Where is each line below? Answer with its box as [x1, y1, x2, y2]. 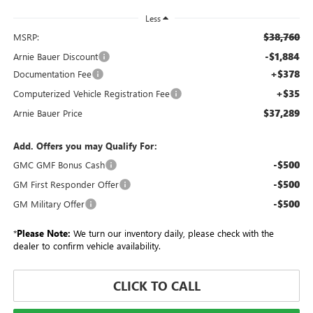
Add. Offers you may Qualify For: [13, 139, 157, 152]
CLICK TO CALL [112, 277, 201, 294]
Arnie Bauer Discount [13, 50, 98, 62]
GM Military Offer [13, 197, 85, 210]
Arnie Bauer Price [13, 106, 82, 119]
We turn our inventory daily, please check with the [70, 226, 274, 239]
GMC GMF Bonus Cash [13, 158, 105, 170]
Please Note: [16, 226, 71, 239]
